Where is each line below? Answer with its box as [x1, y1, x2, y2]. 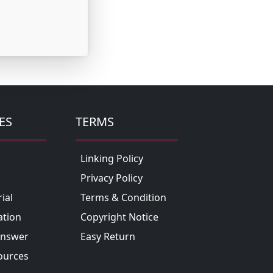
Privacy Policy [80, 171, 143, 185]
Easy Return [80, 230, 135, 244]
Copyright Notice [80, 210, 158, 224]
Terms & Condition [80, 191, 166, 205]
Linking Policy [80, 152, 143, 166]
